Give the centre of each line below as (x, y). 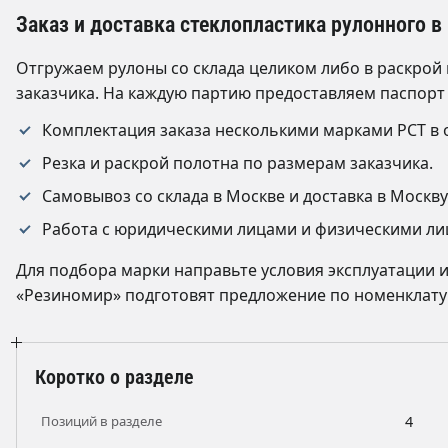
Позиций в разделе (101, 420)
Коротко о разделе (114, 376)
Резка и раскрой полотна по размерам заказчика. (237, 162)
